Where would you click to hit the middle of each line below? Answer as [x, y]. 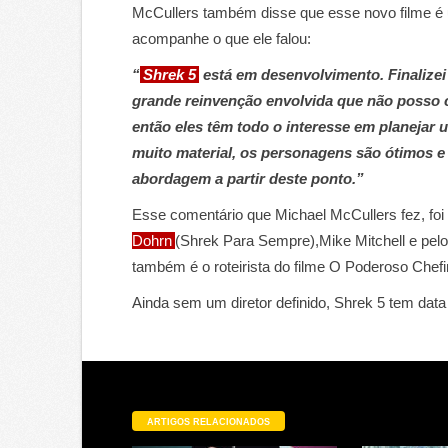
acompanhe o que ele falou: [221, 38]
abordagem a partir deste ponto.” [248, 178]
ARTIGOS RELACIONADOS [208, 422]
